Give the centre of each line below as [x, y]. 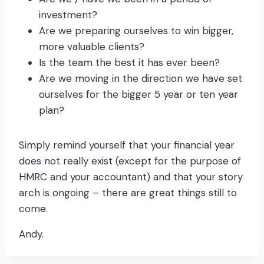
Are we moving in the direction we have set [141, 79]
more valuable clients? [92, 47]
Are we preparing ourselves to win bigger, [136, 31]
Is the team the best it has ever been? [129, 63]
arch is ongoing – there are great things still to [128, 193]
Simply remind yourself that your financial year [127, 145]
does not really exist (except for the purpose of [130, 161]
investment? [68, 15]
